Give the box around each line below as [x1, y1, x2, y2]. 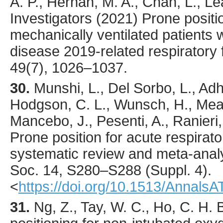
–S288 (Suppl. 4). [100, 162, 212, 179]
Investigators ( [10, 10, 101, 27]
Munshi [34, 80, 80, 97]
